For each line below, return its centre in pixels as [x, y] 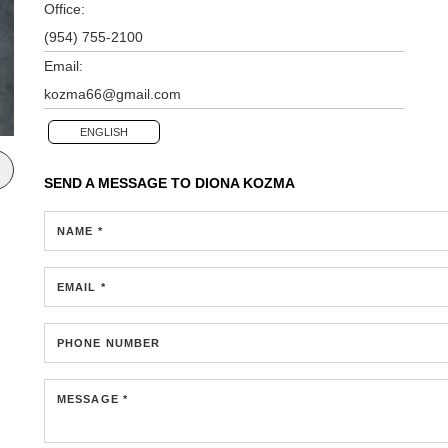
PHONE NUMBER [109, 342]
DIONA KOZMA [245, 182]
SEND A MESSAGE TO [119, 182]
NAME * [80, 230]
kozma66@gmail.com [112, 93]
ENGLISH [104, 131]
